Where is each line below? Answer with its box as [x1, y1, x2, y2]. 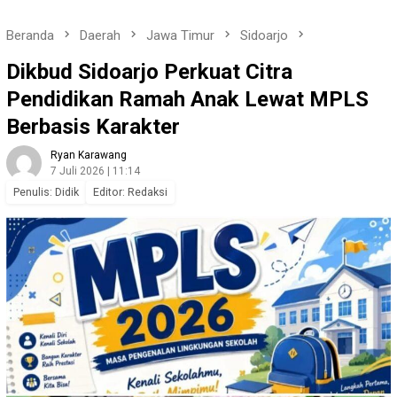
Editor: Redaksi [93, 185, 167, 199]
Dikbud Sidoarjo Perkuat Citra [6, 59, 292, 85]
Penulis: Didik [13, 185, 79, 199]
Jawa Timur [146, 27, 214, 44]
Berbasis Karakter [6, 114, 180, 140]
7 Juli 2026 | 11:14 [51, 165, 140, 178]
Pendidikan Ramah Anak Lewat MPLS [6, 87, 369, 113]
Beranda [6, 27, 54, 44]
